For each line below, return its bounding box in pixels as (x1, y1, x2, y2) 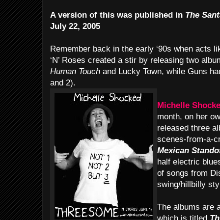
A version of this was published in (50, 10, 185, 20)
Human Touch (50, 67, 103, 76)
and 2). (50, 78, 76, 87)
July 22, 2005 (50, 22, 100, 31)
